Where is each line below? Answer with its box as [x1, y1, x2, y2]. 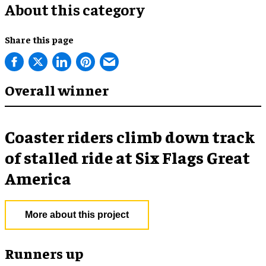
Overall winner [5, 81, 109, 99]
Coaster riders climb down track [5, 126, 255, 147]
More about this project [25, 210, 129, 220]
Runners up [5, 244, 83, 262]
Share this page [5, 33, 74, 45]
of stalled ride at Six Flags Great [5, 147, 250, 167]
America [5, 167, 71, 188]
